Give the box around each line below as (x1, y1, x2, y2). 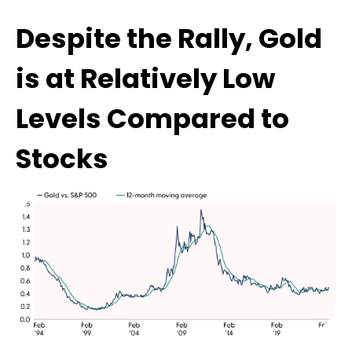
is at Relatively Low (16, 60, 275, 98)
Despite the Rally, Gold (16, 20, 322, 58)
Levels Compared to (16, 100, 289, 138)
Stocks (16, 140, 108, 178)
